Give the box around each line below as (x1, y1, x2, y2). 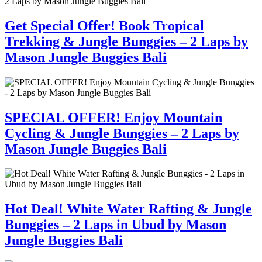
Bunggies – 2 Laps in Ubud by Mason (5, 217, 226, 233)
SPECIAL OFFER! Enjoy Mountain (5, 109, 222, 125)
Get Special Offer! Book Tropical (5, 18, 204, 33)
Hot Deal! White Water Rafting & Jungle (5, 201, 252, 217)
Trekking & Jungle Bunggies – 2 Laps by (5, 33, 248, 49)
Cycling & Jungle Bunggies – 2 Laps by (5, 125, 239, 141)
